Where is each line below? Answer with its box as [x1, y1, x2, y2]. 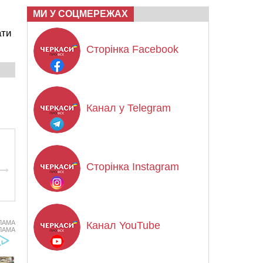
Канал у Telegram [86, 102, 171, 114]
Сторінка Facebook [86, 43, 178, 55]
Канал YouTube [86, 220, 160, 231]
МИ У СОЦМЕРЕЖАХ [33, 9, 128, 19]
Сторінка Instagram [86, 161, 179, 173]
